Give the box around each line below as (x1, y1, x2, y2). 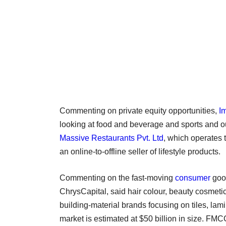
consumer (175, 173, 210, 182)
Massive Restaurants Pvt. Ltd (60, 133, 163, 142)
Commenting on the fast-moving (60, 173, 175, 182)
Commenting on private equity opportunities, (60, 106, 219, 115)
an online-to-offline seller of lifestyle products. (60, 147, 220, 156)
